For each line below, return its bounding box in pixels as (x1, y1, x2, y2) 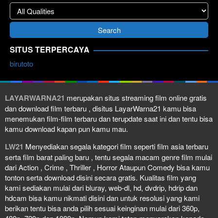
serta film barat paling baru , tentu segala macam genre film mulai (5, 151, 212, 162)
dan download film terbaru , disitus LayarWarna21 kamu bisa (5, 103, 196, 113)
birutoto (10, 58, 33, 69)
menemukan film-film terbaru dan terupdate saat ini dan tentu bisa (5, 113, 213, 124)
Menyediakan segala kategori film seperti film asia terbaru (25, 141, 208, 151)
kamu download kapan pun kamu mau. (5, 123, 128, 134)
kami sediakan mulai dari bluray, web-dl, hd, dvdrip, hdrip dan (5, 182, 198, 193)
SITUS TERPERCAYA (10, 43, 90, 55)
